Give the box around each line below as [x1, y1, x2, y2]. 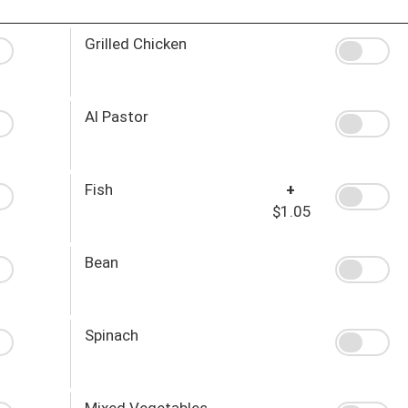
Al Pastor [84, 107, 148, 126]
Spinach [84, 325, 138, 344]
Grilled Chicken [84, 34, 187, 53]
